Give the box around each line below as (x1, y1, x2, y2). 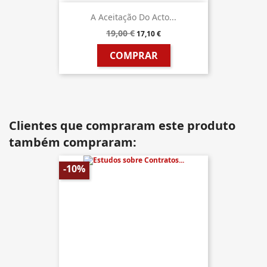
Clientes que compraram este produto (9, 117, 235, 133)
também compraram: (9, 134, 136, 150)
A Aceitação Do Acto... (91, 11, 176, 23)
